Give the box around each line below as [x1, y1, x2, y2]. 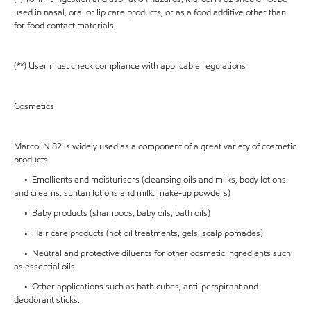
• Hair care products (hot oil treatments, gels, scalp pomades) [14, 227, 263, 239]
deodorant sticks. [14, 294, 80, 306]
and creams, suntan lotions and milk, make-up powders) [14, 187, 230, 199]
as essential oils [14, 260, 75, 273]
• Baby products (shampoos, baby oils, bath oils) [14, 207, 210, 219]
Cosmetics [14, 100, 54, 112]
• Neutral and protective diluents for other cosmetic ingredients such [14, 247, 291, 260]
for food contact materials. [14, 19, 116, 32]
